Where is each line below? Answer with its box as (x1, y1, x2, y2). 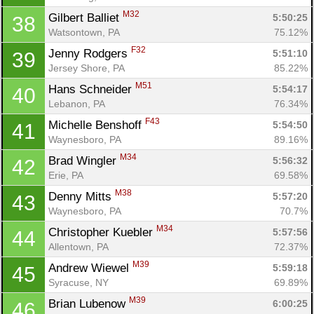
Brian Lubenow (48, 296, 129, 310)
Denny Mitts (48, 189, 115, 203)
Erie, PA (48, 169, 83, 181)
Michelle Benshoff (48, 118, 145, 132)
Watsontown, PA (48, 26, 120, 38)
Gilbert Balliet (48, 11, 123, 25)
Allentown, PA (48, 240, 109, 252)
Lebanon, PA (48, 97, 105, 109)
